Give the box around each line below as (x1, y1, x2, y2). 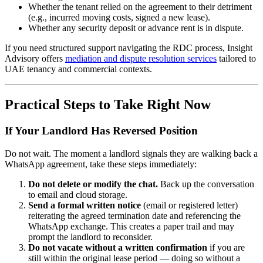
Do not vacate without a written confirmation (28, 242, 207, 252)
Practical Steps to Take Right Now (5, 97, 211, 112)
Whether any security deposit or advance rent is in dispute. (28, 23, 244, 33)
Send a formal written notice (28, 200, 141, 210)
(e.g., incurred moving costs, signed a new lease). (28, 12, 210, 23)
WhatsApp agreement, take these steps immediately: (5, 159, 197, 169)
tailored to (217, 53, 256, 64)
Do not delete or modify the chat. (28, 178, 158, 189)
